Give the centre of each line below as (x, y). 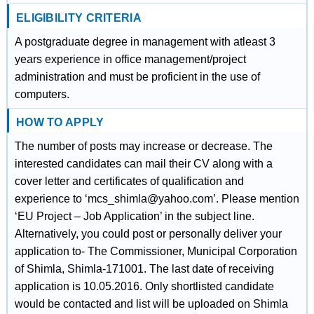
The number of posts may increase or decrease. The (143, 146)
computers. (42, 94)
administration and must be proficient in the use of (137, 77)
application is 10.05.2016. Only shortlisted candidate (144, 286)
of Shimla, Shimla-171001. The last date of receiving (144, 269)
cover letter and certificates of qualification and (129, 181)
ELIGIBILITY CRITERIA (78, 18)
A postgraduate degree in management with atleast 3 (145, 42)
